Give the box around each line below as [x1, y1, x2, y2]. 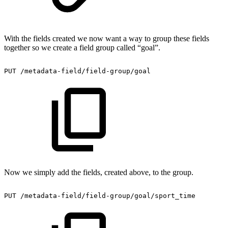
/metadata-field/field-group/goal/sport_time [20, 191, 195, 199]
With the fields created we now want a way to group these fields [4, 34, 209, 43]
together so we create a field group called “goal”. [4, 43, 160, 52]
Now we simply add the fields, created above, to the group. [4, 167, 193, 177]
